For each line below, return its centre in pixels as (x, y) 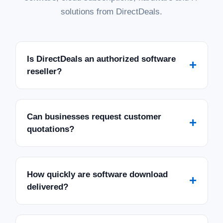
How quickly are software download (97, 174)
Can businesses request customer (94, 116)
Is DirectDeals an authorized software (101, 59)
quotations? (50, 129)
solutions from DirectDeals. (111, 11)
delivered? (47, 187)
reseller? (44, 71)
